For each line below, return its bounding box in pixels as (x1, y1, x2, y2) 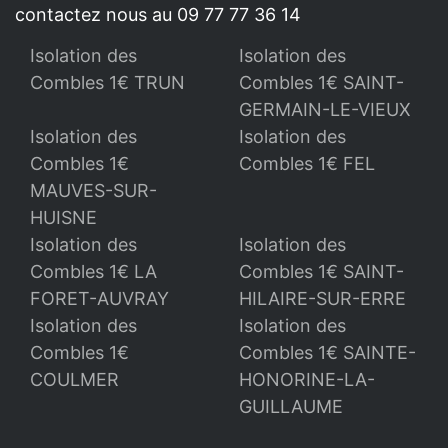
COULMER (30, 368, 119, 390)
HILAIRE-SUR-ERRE (239, 287, 406, 309)
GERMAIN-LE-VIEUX (239, 98, 411, 120)
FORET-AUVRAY (30, 287, 169, 309)
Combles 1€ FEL (239, 152, 375, 174)
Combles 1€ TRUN (30, 71, 185, 93)
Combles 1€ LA (30, 260, 157, 282)
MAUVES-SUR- (30, 179, 157, 201)
